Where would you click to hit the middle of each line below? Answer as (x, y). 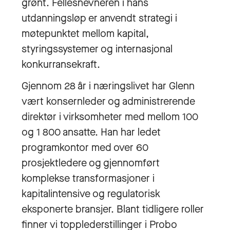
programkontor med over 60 (85, 148)
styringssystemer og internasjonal (97, 49)
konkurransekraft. (61, 64)
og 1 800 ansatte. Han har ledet (91, 132)
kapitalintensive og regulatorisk (91, 194)
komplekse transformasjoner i (88, 178)
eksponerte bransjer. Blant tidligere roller (113, 209)
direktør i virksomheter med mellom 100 (110, 117)
